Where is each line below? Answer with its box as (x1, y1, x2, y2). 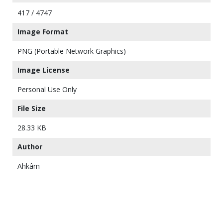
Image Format (17, 27, 68, 37)
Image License (17, 65, 70, 75)
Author (17, 142, 42, 152)
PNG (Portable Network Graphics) (17, 46, 126, 56)
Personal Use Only (17, 85, 77, 95)
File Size (17, 104, 46, 113)
